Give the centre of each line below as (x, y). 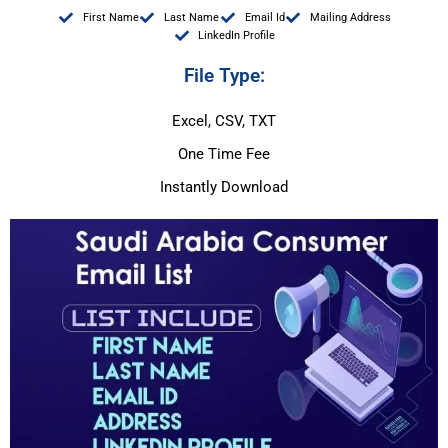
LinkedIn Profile (237, 35)
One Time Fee (224, 153)
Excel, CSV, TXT (224, 120)
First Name (110, 17)
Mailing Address (350, 17)
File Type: (224, 75)
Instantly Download (224, 186)
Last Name (191, 17)
